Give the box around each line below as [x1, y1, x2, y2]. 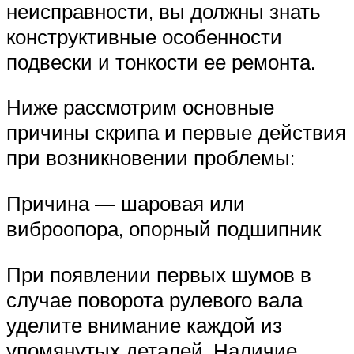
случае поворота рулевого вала [6, 286, 303, 312]
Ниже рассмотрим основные [6, 94, 274, 120]
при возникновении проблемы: [6, 145, 295, 171]
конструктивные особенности [6, 23, 282, 49]
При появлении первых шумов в [6, 261, 311, 287]
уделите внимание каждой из [6, 311, 282, 337]
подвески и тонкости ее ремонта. [6, 48, 315, 74]
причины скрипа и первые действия [6, 119, 346, 145]
